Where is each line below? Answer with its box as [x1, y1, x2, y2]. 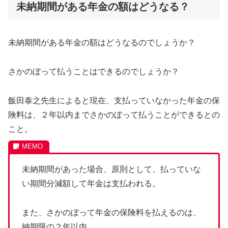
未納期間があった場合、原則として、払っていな [22, 164, 201, 174]
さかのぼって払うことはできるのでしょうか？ [8, 67, 179, 76]
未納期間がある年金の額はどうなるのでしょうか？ [8, 38, 195, 47]
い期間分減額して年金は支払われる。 [22, 179, 160, 188]
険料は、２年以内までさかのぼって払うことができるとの [8, 110, 220, 119]
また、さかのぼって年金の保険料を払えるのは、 [22, 208, 201, 217]
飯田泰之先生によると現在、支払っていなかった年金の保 [8, 96, 220, 105]
